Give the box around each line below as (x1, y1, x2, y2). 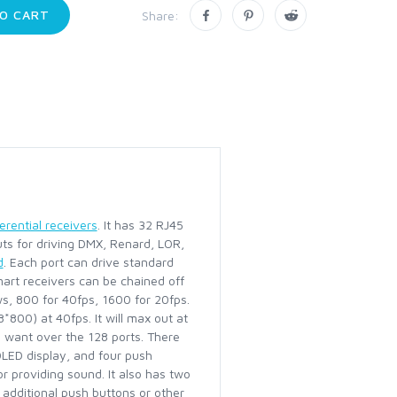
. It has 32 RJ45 (97, 217, 183, 232)
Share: (142, 7, 179, 23)
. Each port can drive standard (3, 254, 174, 269)
